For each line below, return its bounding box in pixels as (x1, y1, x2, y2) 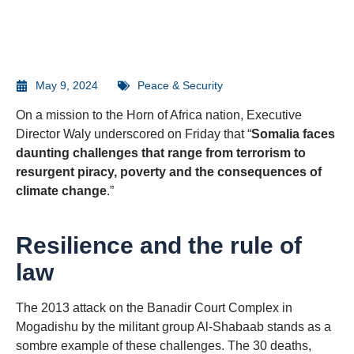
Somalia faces (251, 127, 335, 141)
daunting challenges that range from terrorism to (16, 146, 306, 160)
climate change (16, 184, 107, 198)
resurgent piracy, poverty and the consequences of (16, 165, 322, 179)
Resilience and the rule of (16, 232, 302, 258)
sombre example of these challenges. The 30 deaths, (16, 339, 311, 352)
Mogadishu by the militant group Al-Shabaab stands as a (16, 320, 331, 333)
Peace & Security (137, 79, 223, 92)
